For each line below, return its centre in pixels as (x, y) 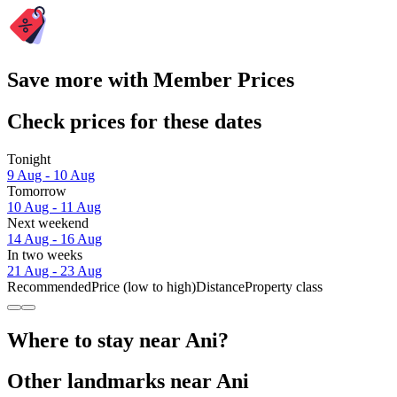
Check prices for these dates (134, 121)
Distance (220, 286)
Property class (284, 286)
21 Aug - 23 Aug (54, 270)
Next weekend (48, 222)
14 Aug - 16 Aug (54, 238)
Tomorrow (37, 191)
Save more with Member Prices (151, 79)
